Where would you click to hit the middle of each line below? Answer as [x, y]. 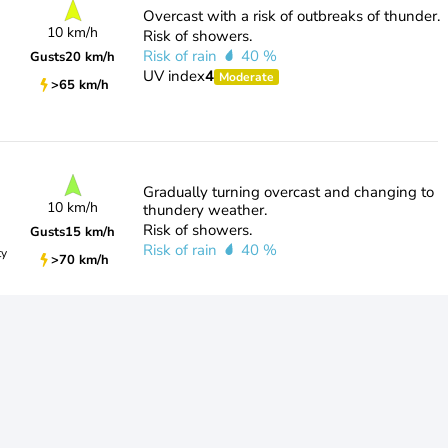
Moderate [246, 77]
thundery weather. [204, 210]
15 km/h [90, 231]
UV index [173, 76]
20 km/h [90, 56]
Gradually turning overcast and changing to [288, 192]
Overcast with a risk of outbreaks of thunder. [291, 16]
